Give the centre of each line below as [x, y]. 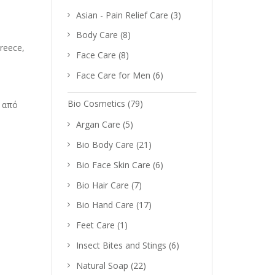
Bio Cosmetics [96, 103]
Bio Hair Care [102, 185]
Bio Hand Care [105, 205]
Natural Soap [102, 265]
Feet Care [95, 225]
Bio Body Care [105, 145]
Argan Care [98, 125]
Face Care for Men [113, 75]
